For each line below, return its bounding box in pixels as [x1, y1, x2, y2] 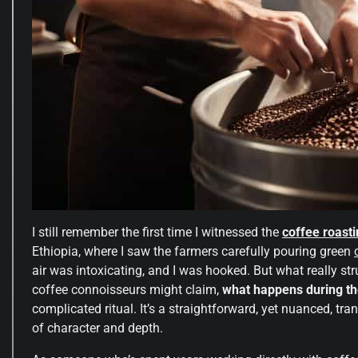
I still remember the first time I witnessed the [32, 224, 282, 240]
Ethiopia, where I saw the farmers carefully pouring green [32, 243, 354, 259]
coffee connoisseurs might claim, [32, 281, 222, 297]
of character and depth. [32, 320, 163, 336]
